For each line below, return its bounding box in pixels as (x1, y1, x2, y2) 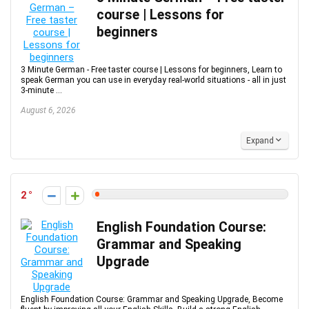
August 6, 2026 (21, 106, 76, 115)
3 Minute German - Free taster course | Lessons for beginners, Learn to (21, 65, 282, 74)
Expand (246, 136, 274, 146)
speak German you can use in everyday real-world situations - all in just (21, 75, 286, 85)
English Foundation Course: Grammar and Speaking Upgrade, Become (21, 295, 283, 304)
